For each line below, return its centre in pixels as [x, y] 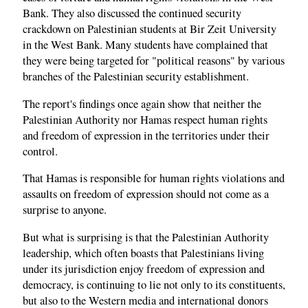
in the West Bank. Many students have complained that [145, 45]
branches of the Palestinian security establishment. [136, 77]
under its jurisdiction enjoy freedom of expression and [144, 268]
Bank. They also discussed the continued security [132, 13]
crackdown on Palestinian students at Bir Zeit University [150, 29]
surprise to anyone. [65, 210]
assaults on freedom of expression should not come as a [146, 194]
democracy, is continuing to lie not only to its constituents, [154, 284]
